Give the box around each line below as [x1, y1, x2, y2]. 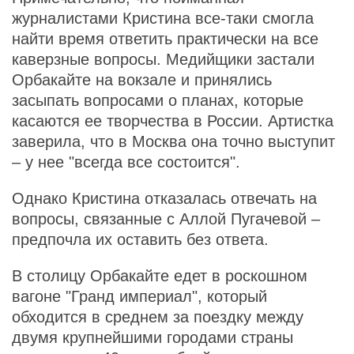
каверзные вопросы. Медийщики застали [12, 50, 314, 68]
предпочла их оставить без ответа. [12, 230, 269, 248]
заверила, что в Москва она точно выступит [12, 132, 335, 150]
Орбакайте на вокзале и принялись [12, 70, 272, 88]
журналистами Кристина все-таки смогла [12, 9, 314, 27]
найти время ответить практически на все [12, 29, 318, 47]
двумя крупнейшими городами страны [12, 328, 293, 346]
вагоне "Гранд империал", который [12, 287, 267, 305]
